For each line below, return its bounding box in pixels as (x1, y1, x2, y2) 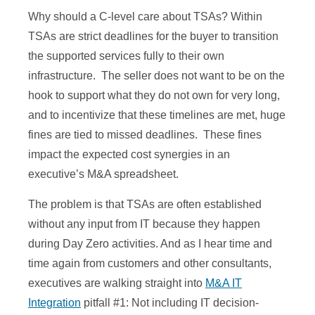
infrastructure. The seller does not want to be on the (28, 70, 285, 82)
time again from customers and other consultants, (28, 257, 271, 270)
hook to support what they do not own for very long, (28, 89, 280, 102)
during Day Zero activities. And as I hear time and (28, 238, 272, 250)
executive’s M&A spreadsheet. (28, 168, 179, 181)
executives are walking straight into (28, 277, 205, 290)
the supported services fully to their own (28, 50, 224, 63)
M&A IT (205, 277, 242, 290)
